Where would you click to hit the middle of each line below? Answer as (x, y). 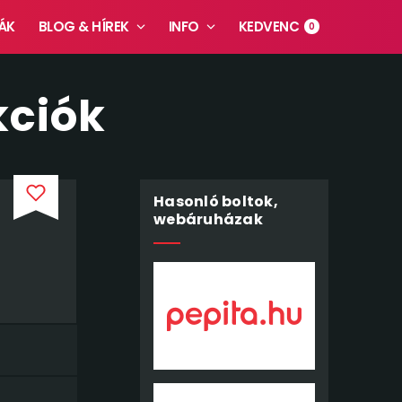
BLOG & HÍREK (83, 26)
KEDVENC (268, 26)
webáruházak (208, 219)
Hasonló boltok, (216, 201)
